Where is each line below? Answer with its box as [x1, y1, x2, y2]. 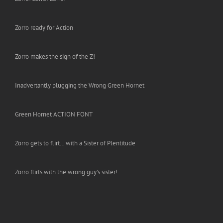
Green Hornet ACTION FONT [15, 110, 93, 119]
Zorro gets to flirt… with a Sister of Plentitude [15, 139, 135, 148]
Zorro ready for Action [15, 23, 73, 32]
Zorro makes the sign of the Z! [15, 52, 95, 61]
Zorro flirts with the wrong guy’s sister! [15, 168, 117, 177]
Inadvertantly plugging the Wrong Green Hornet [15, 81, 144, 90]
